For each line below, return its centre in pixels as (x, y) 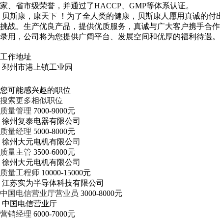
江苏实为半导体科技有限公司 (53, 183)
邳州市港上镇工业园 (37, 67)
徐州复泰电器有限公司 (41, 121)
